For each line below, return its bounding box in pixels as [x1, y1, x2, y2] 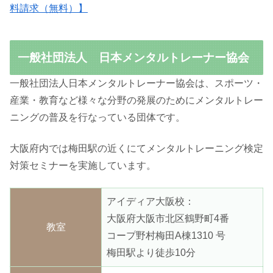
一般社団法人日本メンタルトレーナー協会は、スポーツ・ [10, 78, 263, 89]
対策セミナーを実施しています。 [10, 160, 156, 171]
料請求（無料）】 [10, 3, 88, 14]
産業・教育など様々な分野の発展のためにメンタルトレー [10, 95, 263, 106]
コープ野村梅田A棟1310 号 [107, 230, 225, 241]
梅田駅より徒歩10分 [107, 247, 196, 258]
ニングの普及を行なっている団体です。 [10, 112, 185, 123]
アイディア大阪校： [107, 196, 194, 207]
